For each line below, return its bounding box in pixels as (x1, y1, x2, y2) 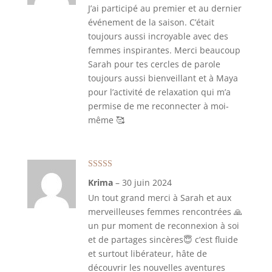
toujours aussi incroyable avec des (87, 30, 228, 42)
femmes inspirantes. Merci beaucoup (87, 44, 240, 56)
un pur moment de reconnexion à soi (87, 220, 239, 231)
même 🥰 (87, 114, 124, 126)
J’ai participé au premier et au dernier (87, 2, 242, 14)
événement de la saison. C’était (87, 16, 214, 28)
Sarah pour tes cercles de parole (87, 58, 220, 70)
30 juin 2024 (121, 177, 172, 188)
